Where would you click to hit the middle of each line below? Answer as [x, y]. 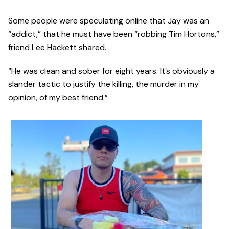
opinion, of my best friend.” [58, 98]
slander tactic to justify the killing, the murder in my [104, 84]
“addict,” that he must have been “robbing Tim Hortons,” [114, 34]
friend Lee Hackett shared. [57, 48]
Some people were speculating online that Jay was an [109, 21]
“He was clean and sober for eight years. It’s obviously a [111, 71]
